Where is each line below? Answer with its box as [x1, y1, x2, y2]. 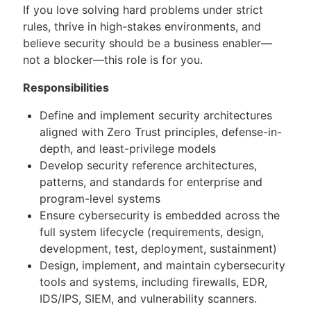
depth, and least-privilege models [40, 142, 216, 156]
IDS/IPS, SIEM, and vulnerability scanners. [40, 292, 257, 306]
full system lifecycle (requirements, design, [40, 225, 264, 239]
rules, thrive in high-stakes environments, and [23, 19, 261, 34]
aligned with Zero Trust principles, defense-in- [40, 125, 282, 140]
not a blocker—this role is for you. [23, 53, 203, 67]
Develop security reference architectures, [40, 158, 257, 173]
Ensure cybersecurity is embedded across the [40, 208, 280, 223]
